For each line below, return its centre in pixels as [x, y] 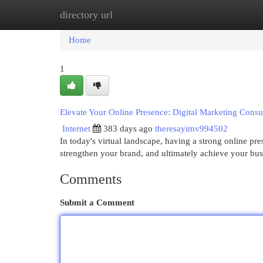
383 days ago [128, 129]
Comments [91, 179]
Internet [76, 129]
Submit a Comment [97, 203]
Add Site [215, 15]
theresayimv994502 [191, 129]
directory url [86, 15]
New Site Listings [149, 15]
